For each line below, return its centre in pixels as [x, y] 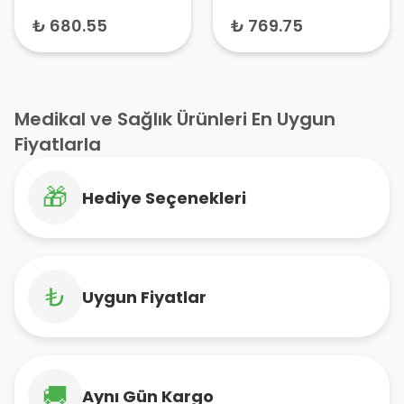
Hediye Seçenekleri [164, 197]
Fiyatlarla [58, 144]
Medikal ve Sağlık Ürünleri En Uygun [175, 119]
